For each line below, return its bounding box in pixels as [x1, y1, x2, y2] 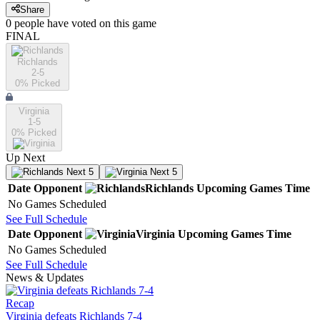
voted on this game [69, 17, 156, 30]
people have [14, 17, 69, 30]
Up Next [6, 151, 45, 164]
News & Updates [6, 271, 84, 284]
